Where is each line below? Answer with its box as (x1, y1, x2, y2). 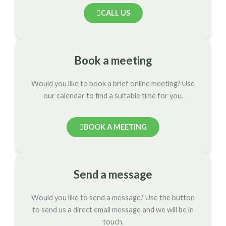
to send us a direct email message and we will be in (32, 205, 194, 214)
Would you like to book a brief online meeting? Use (31, 79, 195, 88)
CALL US (100, 8, 130, 17)
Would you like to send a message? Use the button (31, 193, 195, 202)
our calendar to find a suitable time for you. (43, 91, 183, 100)
